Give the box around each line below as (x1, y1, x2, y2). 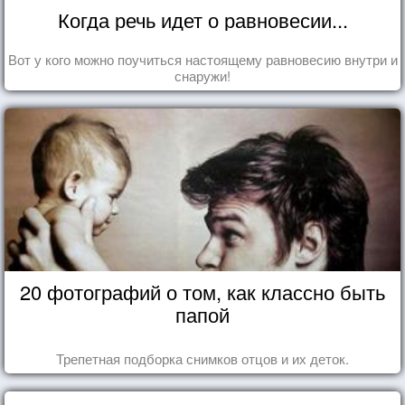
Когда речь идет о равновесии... (57, 5, 348, 33)
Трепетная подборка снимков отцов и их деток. (56, 348, 349, 368)
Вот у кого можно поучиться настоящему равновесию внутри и (7, 49, 398, 69)
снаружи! (174, 65, 231, 85)
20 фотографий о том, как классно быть (20, 277, 385, 306)
